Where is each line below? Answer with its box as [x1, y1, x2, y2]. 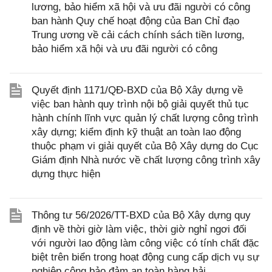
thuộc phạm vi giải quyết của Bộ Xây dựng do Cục [32, 140, 259, 152]
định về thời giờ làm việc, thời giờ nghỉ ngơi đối [32, 223, 246, 235]
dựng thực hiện [32, 168, 100, 180]
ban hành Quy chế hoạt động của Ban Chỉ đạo [32, 15, 239, 27]
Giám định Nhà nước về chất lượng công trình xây [32, 154, 260, 166]
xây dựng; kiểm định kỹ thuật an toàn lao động [32, 126, 241, 138]
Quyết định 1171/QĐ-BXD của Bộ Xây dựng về [32, 84, 243, 96]
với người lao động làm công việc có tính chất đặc [32, 237, 259, 249]
